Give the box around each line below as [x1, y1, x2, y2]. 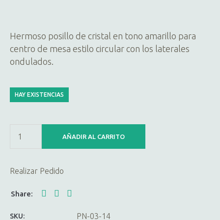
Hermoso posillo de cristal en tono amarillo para [10, 30, 196, 41]
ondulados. [10, 56, 54, 66]
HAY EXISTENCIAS [15, 91, 64, 98]
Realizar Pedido [10, 166, 64, 175]
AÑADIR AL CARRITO [62, 133, 125, 140]
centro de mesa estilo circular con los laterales [10, 43, 190, 54]
